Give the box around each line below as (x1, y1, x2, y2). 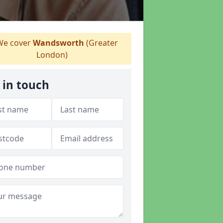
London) (36, 49, 68, 60)
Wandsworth (32, 37, 84, 48)
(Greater (84, 37, 118, 48)
